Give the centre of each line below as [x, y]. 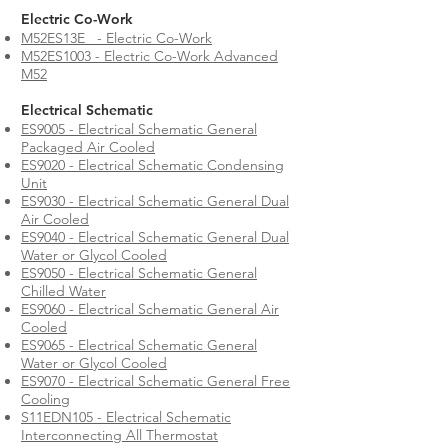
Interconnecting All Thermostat [119, 435]
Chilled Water [63, 291]
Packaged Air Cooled [88, 147]
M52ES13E [53, 38]
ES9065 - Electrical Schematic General [139, 345]
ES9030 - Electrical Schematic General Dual [155, 201]
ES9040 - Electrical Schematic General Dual [155, 237]
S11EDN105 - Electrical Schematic [126, 417]
